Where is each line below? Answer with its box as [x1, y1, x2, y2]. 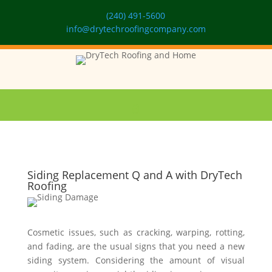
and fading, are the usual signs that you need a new [27, 240, 245, 252]
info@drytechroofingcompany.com [66, 23, 206, 35]
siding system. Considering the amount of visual [27, 254, 245, 266]
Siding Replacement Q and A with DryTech [27, 168, 242, 182]
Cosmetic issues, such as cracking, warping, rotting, [27, 226, 245, 238]
